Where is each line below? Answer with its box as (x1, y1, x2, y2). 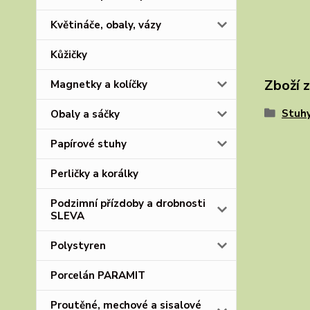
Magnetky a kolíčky (51, 77, 147, 91)
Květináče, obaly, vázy (51, 18, 161, 32)
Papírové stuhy (51, 137, 127, 151)
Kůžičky (51, 48, 87, 62)
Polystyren (51, 239, 106, 253)
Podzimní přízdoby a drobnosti (51, 197, 206, 210)
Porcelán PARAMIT (51, 268, 145, 282)
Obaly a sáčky (51, 107, 120, 121)
